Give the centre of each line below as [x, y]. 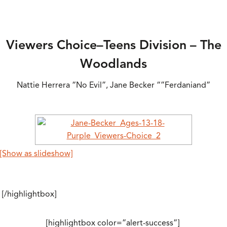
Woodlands [113, 63]
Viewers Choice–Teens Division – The [113, 45]
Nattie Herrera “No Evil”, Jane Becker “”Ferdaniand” [113, 85]
